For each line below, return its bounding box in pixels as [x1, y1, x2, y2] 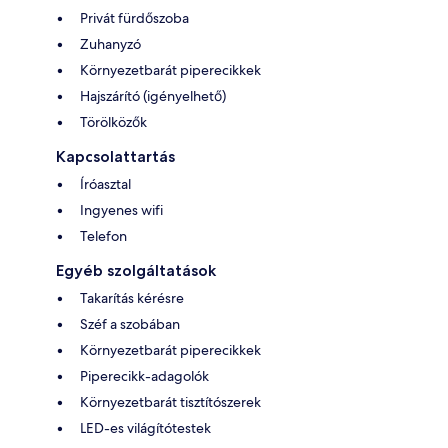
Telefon [80, 227, 127, 246]
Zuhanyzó [80, 35, 141, 54]
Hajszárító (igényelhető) [80, 87, 226, 106]
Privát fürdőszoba [80, 9, 189, 28]
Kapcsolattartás [56, 147, 175, 167]
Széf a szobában [80, 315, 180, 334]
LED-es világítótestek [80, 419, 211, 438]
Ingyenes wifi [80, 201, 163, 220]
